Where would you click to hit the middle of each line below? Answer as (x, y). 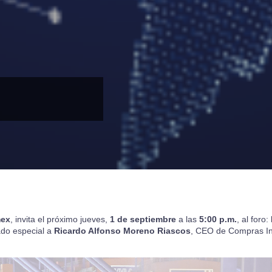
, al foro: (253, 219)
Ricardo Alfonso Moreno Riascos (122, 231)
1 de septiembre (143, 219)
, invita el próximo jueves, (60, 219)
